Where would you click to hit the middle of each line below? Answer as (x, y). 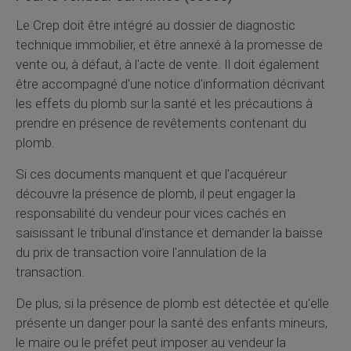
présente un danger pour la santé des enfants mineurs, (172, 322)
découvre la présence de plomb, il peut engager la (156, 193)
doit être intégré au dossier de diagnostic (177, 25)
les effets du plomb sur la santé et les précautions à (164, 103)
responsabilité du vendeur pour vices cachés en (151, 213)
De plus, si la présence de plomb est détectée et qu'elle (172, 303)
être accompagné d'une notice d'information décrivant (170, 83)
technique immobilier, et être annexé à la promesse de (169, 44)
